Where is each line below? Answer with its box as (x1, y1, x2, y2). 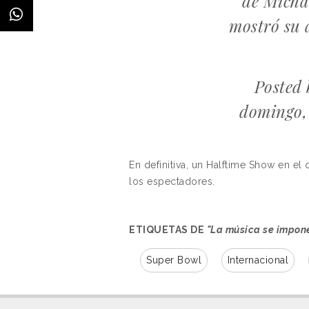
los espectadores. (129, 175, 215, 187)
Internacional (227, 254, 288, 266)
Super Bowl (146, 254, 201, 266)
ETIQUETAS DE (129, 223, 207, 235)
